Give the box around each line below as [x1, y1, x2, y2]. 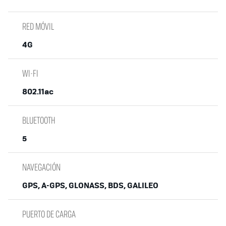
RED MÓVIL [22, 20, 54, 33]
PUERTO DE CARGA [22, 207, 76, 221]
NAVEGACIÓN [22, 160, 61, 174]
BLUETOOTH [22, 114, 55, 127]
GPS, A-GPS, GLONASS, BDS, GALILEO [22, 179, 158, 191]
